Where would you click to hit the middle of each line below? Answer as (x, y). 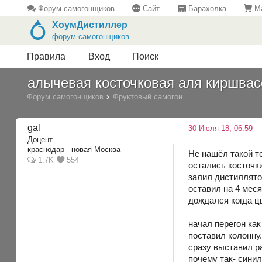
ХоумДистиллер (89, 25)
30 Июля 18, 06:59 (221, 129)
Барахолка (206, 8)
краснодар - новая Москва (74, 150)
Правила (46, 57)
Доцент (40, 139)
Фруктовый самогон (148, 96)
